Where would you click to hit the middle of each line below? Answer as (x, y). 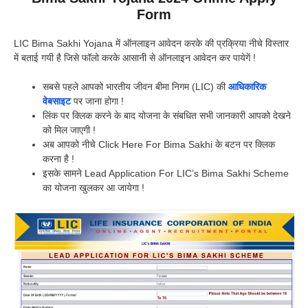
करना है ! (58, 159)
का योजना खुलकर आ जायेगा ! (93, 188)
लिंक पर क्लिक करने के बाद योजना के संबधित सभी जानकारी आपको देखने (167, 116)
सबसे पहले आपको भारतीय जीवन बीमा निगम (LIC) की (135, 87)
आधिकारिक (247, 87)
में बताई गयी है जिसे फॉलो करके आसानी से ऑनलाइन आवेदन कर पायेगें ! (135, 58)
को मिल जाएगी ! (69, 130)
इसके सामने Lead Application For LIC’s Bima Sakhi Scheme (166, 174)
